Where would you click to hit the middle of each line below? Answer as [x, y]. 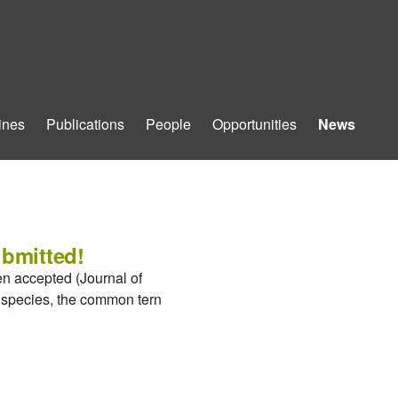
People [168, 124]
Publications [85, 124]
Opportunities [255, 124]
